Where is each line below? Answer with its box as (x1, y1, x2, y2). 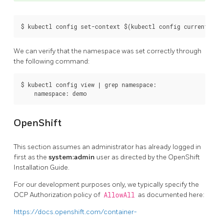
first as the (14, 153, 48, 162)
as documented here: (136, 191, 204, 199)
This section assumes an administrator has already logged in (14, 143, 201, 152)
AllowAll (103, 191, 135, 200)
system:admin (48, 153, 95, 162)
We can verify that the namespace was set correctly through (14, 47, 201, 56)
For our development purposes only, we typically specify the (14, 180, 199, 189)
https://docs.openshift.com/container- (14, 208, 137, 217)
